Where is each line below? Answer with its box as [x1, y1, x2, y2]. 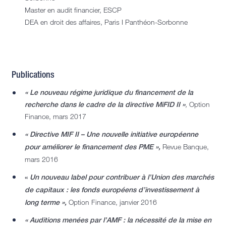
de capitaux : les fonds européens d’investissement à [25, 185, 199, 194]
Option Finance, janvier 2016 [69, 198, 157, 207]
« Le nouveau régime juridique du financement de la [25, 88, 193, 97]
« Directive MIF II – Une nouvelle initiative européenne [25, 130, 198, 139]
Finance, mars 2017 [25, 112, 86, 121]
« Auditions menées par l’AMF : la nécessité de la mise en [25, 215, 211, 224]
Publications [12, 69, 54, 80]
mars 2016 [25, 155, 58, 164]
